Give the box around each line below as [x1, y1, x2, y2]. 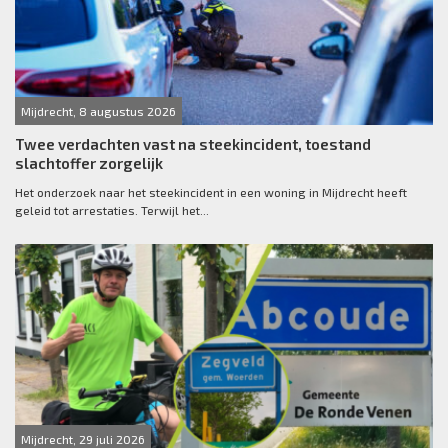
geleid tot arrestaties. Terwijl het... [15, 203, 209, 218]
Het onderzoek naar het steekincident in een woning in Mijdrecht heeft [15, 185, 407, 200]
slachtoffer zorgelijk [15, 154, 163, 173]
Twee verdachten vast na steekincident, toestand [15, 135, 371, 154]
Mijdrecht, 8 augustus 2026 [21, 104, 176, 119]
